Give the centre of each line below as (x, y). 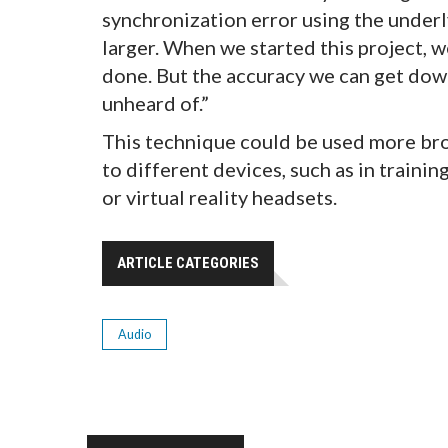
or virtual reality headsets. (219, 197)
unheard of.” (155, 103)
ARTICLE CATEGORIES (188, 263)
